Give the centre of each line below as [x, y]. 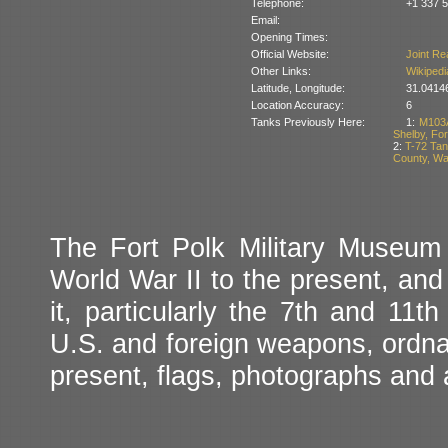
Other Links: [280, 70]
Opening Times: [289, 36]
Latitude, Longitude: [297, 87]
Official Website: [289, 53]
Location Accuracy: [297, 104]
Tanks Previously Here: [307, 121]
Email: [265, 19]
